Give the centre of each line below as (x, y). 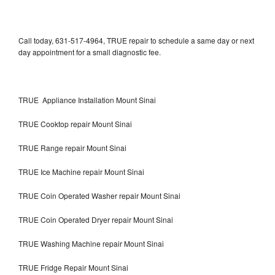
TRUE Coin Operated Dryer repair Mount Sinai (96, 219)
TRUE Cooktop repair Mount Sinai (75, 123)
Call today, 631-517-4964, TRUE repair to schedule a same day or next (136, 40)
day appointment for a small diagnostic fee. (90, 52)
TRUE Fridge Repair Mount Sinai (73, 267)
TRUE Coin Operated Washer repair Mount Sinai (99, 195)
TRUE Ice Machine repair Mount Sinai (81, 171)
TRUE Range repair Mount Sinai (72, 147)
